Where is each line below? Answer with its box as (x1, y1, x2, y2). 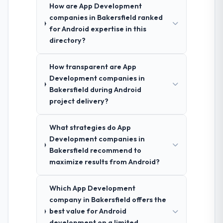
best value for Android (49, 207, 126, 216)
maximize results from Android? (49, 157, 160, 167)
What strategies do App (49, 123, 131, 132)
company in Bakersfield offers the (49, 195, 166, 205)
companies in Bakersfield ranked (49, 13, 163, 22)
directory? (49, 36, 86, 45)
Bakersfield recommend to (49, 146, 141, 155)
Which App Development (49, 184, 135, 193)
